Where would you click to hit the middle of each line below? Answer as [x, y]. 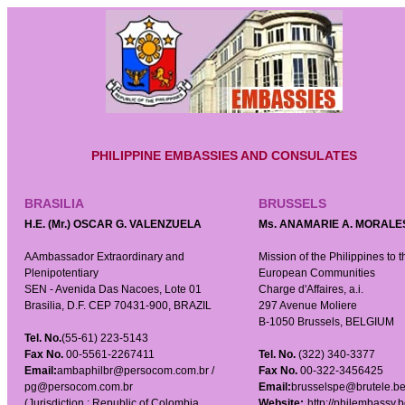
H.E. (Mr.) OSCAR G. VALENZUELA [113, 224]
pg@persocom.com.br [79, 387]
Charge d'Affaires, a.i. [311, 289]
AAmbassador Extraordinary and [104, 257]
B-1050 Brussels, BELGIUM [326, 322]
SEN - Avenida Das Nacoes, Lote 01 [113, 289]
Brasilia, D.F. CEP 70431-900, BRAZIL [118, 306]
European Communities [317, 273]
